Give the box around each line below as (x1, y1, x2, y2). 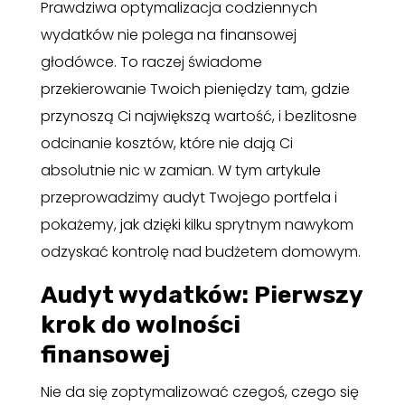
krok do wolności (40, 311, 240, 340)
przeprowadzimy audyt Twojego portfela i (40, 187, 337, 209)
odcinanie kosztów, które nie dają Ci (40, 133, 293, 155)
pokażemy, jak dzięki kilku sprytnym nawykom (40, 214, 353, 236)
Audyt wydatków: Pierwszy (40, 281, 363, 310)
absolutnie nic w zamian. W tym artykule (40, 160, 321, 182)
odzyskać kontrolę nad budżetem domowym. (40, 241, 361, 263)
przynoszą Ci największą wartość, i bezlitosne (40, 106, 357, 127)
